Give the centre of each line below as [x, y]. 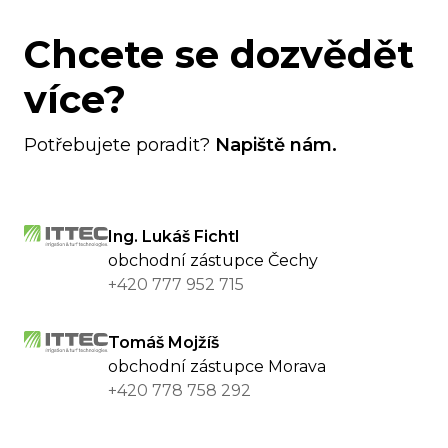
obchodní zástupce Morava [217, 367]
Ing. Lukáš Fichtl [173, 237]
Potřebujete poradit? [119, 145]
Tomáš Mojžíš [163, 343]
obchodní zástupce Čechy [213, 261]
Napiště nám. [276, 145]
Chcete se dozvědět [219, 55]
